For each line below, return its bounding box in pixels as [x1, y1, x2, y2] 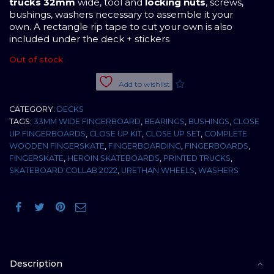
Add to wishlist [118, 79, 170, 89]
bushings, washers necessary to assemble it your [9, 9, 233, 21]
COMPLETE [204, 128, 247, 138]
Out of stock [9, 54, 63, 64]
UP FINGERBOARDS [9, 128, 86, 138]
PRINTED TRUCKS [163, 153, 231, 163]
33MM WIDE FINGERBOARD [34, 116, 141, 126]
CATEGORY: [9, 104, 57, 114]
